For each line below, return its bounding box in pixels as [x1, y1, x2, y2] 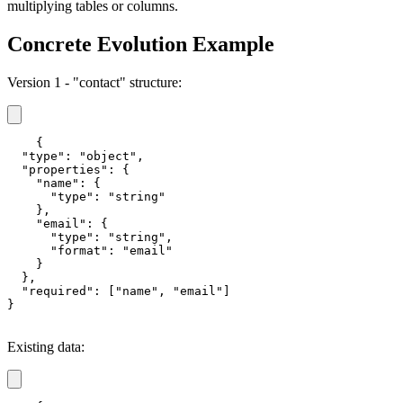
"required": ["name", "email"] [7, 283, 230, 298]
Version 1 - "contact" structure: [7, 74, 182, 90]
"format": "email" [7, 243, 173, 257]
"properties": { [7, 162, 130, 176]
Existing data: [7, 338, 85, 354]
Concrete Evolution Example [7, 31, 274, 56]
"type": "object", [7, 148, 144, 163]
